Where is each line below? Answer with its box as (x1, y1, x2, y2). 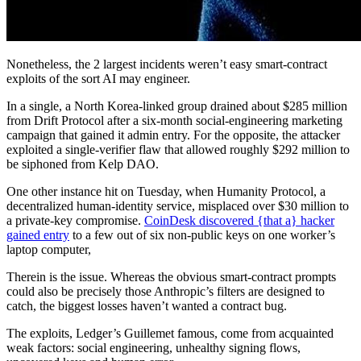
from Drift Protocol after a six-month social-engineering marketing (6, 114, 342, 128)
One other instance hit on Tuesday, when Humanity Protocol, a (6, 185, 326, 199)
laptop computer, (6, 243, 91, 257)
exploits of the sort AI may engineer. (6, 72, 190, 86)
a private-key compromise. (6, 214, 144, 228)
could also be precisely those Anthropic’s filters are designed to (6, 284, 325, 299)
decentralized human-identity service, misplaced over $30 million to (6, 199, 349, 214)
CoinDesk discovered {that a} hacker (144, 214, 334, 228)
